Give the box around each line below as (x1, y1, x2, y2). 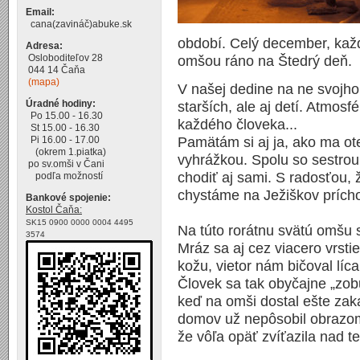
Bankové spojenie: (26, 192, 111, 203)
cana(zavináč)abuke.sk (26, 18, 132, 30)
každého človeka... (178, 117, 297, 133)
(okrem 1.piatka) (26, 146, 106, 157)
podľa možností (26, 170, 103, 182)
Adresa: (26, 40, 63, 51)
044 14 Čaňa (26, 64, 85, 76)
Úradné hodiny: (26, 98, 96, 109)
